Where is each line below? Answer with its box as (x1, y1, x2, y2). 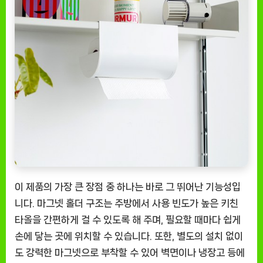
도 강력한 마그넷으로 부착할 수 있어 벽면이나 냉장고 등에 (15, 247, 245, 258)
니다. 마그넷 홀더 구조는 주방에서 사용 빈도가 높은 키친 (15, 198, 238, 209)
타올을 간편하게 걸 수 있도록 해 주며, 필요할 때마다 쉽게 (15, 214, 241, 225)
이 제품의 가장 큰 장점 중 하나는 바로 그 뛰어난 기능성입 (15, 181, 241, 193)
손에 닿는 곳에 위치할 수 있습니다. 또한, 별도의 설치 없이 (15, 231, 243, 242)
